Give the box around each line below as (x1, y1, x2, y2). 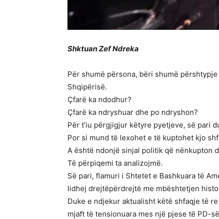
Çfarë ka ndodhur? (67, 95, 131, 104)
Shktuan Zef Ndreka (67, 44, 139, 53)
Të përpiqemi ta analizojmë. (67, 158, 163, 168)
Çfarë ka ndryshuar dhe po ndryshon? (67, 108, 198, 117)
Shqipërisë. (67, 82, 107, 91)
